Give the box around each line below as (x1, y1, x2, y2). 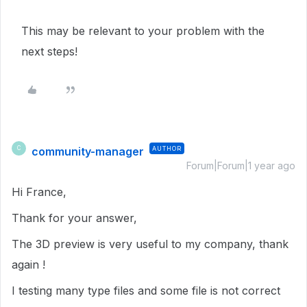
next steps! (21, 44, 77, 58)
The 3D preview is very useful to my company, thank (12, 236, 288, 251)
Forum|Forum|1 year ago (186, 159, 295, 171)
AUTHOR (152, 144, 182, 152)
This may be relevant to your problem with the (21, 23, 265, 38)
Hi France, (12, 184, 66, 199)
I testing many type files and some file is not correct (12, 283, 280, 297)
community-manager (32, 144, 144, 158)
